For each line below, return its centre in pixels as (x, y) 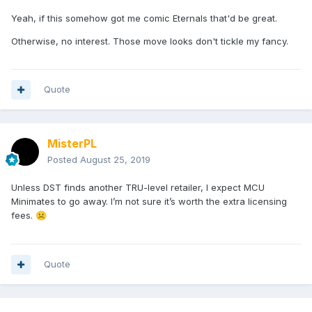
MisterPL (72, 144)
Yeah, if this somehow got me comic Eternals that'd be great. (144, 18)
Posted (64, 160)
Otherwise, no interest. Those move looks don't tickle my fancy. (150, 41)
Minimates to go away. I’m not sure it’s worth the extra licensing (149, 202)
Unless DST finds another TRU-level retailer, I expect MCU (138, 188)
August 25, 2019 (115, 160)
